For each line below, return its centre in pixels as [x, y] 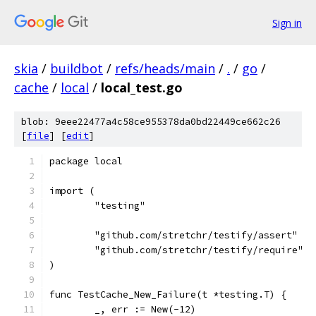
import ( [72, 191]
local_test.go [142, 87]
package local [86, 161]
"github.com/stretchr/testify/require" [199, 250]
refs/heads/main [165, 68]
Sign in [287, 23]
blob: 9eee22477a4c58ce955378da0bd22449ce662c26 [151, 122]
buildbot [77, 68]
